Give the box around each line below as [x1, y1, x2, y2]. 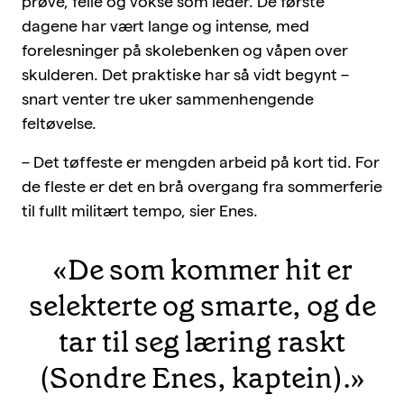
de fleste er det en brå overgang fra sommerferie [22, 177, 382, 195]
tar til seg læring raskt [59, 322, 345, 361]
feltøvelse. [22, 114, 96, 132]
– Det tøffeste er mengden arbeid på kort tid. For [22, 152, 380, 170]
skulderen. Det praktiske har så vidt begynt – [22, 65, 349, 83]
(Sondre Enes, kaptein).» [39, 358, 365, 397]
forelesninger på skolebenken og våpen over [22, 41, 348, 59]
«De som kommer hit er [51, 250, 353, 289]
